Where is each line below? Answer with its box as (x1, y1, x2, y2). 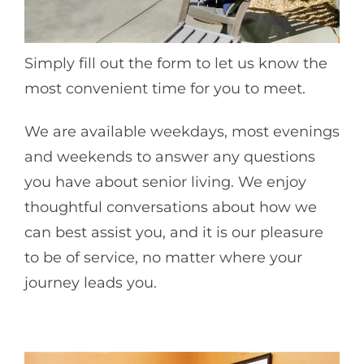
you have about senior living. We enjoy (24, 173, 306, 192)
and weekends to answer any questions (24, 148, 315, 167)
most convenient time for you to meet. (24, 79, 305, 97)
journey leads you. (24, 274, 157, 292)
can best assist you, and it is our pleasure (24, 223, 323, 242)
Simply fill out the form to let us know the (24, 54, 327, 72)
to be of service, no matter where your (24, 249, 302, 267)
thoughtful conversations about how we (24, 198, 317, 217)
